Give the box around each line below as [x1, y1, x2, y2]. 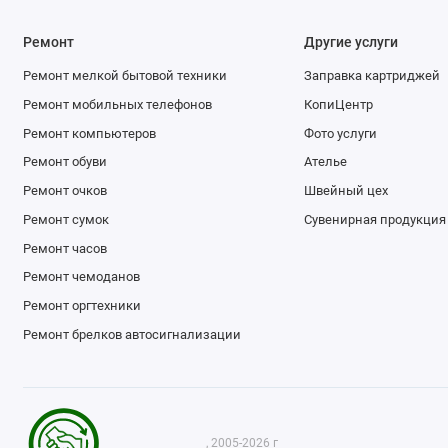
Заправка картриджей [304, 68, 440, 84]
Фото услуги [304, 125, 377, 141]
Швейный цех [304, 183, 388, 199]
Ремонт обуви [22, 154, 107, 170]
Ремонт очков [22, 183, 107, 199]
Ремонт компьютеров [22, 125, 156, 141]
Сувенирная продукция [304, 211, 446, 227]
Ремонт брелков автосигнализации [22, 326, 241, 342]
